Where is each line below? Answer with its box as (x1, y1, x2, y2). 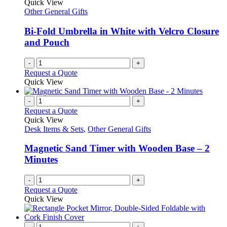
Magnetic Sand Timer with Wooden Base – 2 (24, 143, 210, 154)
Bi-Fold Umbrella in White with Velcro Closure (24, 26, 219, 37)
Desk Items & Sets (24, 124, 84, 133)
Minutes (24, 154, 58, 165)
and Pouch (24, 37, 69, 48)
